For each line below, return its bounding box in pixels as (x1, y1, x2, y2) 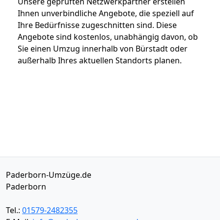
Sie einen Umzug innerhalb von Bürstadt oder (18, 43, 188, 54)
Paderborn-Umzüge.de (6, 169, 91, 180)
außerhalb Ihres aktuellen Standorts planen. (18, 55, 182, 66)
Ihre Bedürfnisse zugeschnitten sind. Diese (18, 19, 177, 30)
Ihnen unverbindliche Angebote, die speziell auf (18, 7, 194, 19)
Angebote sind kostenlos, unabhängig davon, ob (18, 31, 198, 42)
